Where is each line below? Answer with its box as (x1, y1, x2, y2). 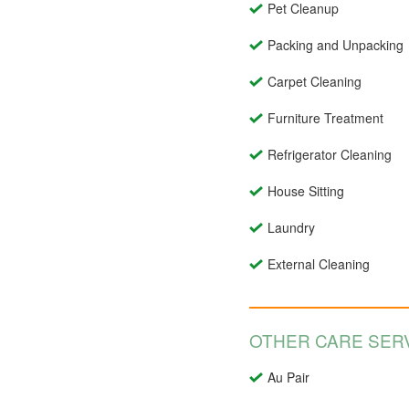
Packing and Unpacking (267, 36, 404, 55)
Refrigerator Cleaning (267, 145, 392, 164)
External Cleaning (267, 255, 370, 274)
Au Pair (267, 368, 309, 387)
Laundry (267, 218, 315, 237)
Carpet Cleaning (267, 72, 362, 91)
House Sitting (267, 182, 344, 201)
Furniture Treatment (267, 109, 383, 128)
